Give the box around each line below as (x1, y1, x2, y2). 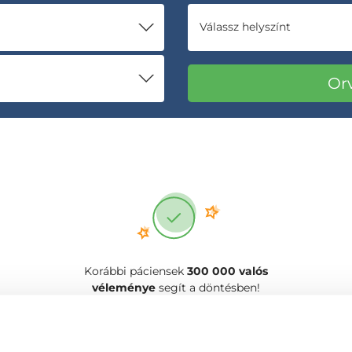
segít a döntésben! (156, 280, 260, 295)
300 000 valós (187, 264, 268, 278)
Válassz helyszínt (200, 20, 291, 34)
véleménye (92, 280, 156, 295)
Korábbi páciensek (84, 264, 187, 278)
